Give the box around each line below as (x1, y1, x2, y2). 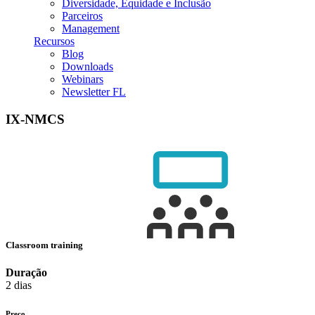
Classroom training (6, 239, 85, 250)
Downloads (62, 60, 113, 72)
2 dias (6, 279, 32, 292)
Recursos (34, 35, 75, 47)
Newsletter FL (62, 86, 126, 98)
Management (62, 22, 120, 34)
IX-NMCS (6, 111, 65, 127)
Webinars (62, 73, 103, 85)
